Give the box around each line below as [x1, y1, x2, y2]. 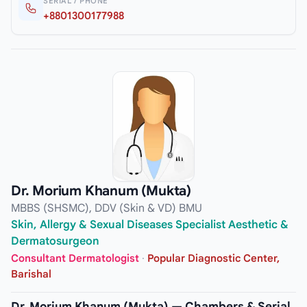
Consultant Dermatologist [11, 252, 139, 265]
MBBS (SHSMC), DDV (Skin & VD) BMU [11, 201, 202, 215]
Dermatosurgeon [11, 234, 99, 248]
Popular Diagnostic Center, [147, 252, 280, 265]
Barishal [11, 268, 51, 281]
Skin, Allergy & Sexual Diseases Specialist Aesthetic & [11, 217, 288, 232]
